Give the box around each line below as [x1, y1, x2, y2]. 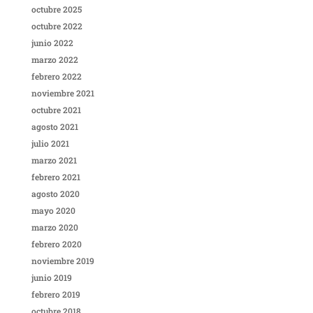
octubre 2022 [31, 20, 82, 32]
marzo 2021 [31, 154, 77, 166]
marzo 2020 [31, 221, 78, 233]
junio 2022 [31, 37, 73, 49]
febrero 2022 [31, 71, 82, 82]
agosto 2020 [31, 188, 80, 200]
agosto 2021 [31, 121, 78, 133]
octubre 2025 [31, 3, 82, 15]
